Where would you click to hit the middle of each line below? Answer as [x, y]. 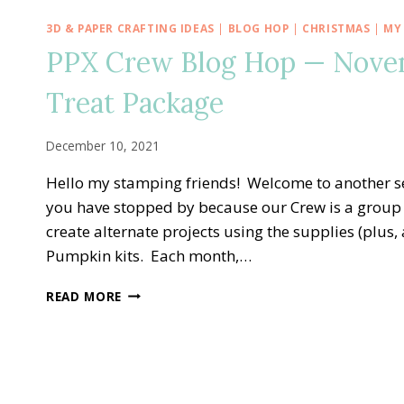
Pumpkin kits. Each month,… [149, 255]
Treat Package [135, 102]
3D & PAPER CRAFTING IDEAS [130, 28]
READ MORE [84, 296]
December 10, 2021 [103, 145]
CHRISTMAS [336, 28]
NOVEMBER [157, 386]
